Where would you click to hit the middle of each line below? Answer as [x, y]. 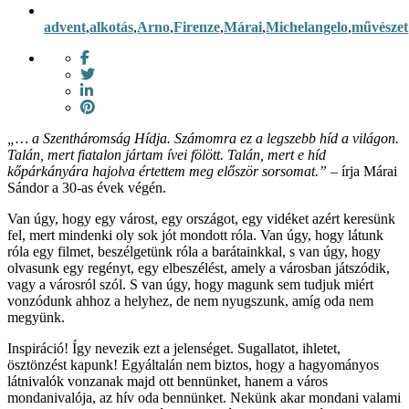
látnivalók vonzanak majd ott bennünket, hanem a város [168, 381]
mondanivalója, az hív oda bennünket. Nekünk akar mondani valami [204, 397]
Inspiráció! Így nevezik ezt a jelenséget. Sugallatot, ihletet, [174, 348]
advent [65, 26]
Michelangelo [307, 26]
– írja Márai [364, 171]
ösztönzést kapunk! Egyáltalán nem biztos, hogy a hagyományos [193, 364]
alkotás [111, 26]
